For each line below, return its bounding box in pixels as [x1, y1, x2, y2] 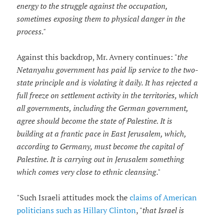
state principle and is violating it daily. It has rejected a [16, 78, 198, 88]
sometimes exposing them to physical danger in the [16, 14, 185, 24]
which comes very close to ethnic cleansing [16, 167, 156, 177]
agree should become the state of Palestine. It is [16, 116, 172, 126]
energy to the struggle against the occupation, [16, 1, 167, 11]
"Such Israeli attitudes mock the [16, 192, 130, 203]
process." [16, 27, 46, 37]
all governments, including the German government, [16, 103, 188, 113]
